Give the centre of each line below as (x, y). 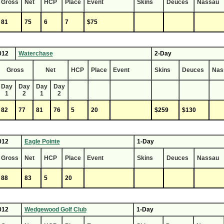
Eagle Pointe (42, 141)
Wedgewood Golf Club (55, 209)
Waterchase (35, 53)
